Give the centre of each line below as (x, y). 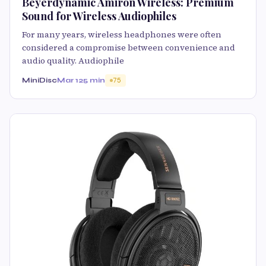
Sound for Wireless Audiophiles (99, 16)
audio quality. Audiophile (73, 61)
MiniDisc (39, 80)
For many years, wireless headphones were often (122, 34)
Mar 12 (70, 80)
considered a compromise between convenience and (129, 47)
